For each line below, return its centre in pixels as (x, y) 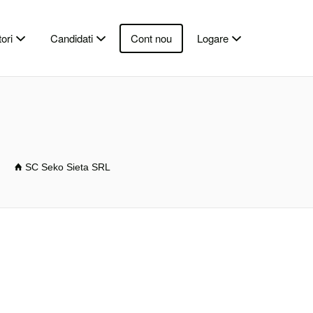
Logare (213, 38)
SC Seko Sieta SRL (68, 167)
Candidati (72, 38)
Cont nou (151, 38)
